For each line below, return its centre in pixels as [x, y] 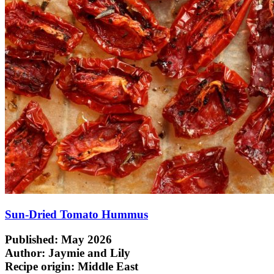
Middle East [106, 266]
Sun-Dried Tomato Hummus [76, 215]
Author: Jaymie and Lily [68, 253]
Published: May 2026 [58, 239]
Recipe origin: [40, 266]
